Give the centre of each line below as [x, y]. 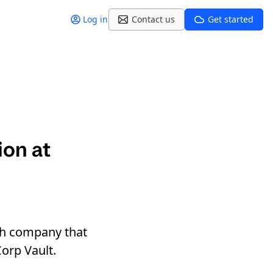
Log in [95, 19]
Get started [231, 19]
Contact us [153, 19]
